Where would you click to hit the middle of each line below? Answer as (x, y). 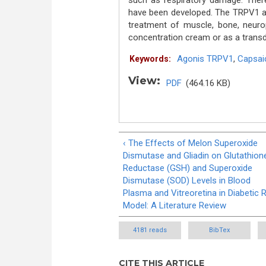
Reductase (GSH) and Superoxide (188, 168)
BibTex (219, 230)
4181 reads (150, 230)
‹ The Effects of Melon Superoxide (190, 143)
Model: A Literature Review (175, 205)
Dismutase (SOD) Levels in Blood (187, 180)
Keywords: (150, 59)
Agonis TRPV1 (205, 59)
